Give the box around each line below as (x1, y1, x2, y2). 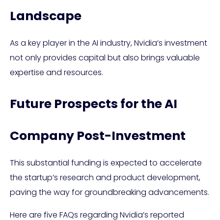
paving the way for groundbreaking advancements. (10, 187, 209, 198)
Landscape (10, 7, 82, 25)
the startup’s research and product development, (10, 172, 200, 183)
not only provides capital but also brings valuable (10, 52, 200, 63)
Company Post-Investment (10, 127, 186, 144)
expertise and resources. (10, 67, 103, 78)
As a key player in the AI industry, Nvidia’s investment (10, 37, 207, 49)
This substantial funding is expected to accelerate (10, 157, 202, 168)
